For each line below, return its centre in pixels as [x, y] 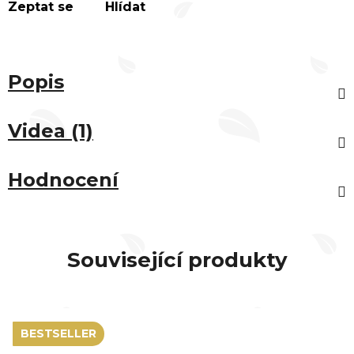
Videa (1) [51, 130]
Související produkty [177, 260]
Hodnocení [63, 179]
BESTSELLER [58, 333]
